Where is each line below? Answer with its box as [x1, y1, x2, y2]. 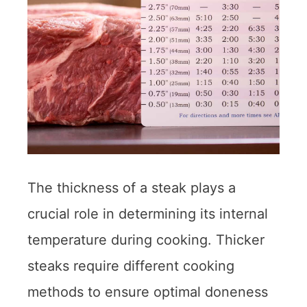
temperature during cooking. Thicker [27, 231, 265, 248]
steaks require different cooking [27, 257, 234, 274]
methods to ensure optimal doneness [27, 283, 268, 300]
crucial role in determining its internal [27, 205, 268, 222]
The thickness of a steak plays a [27, 179, 236, 196]
